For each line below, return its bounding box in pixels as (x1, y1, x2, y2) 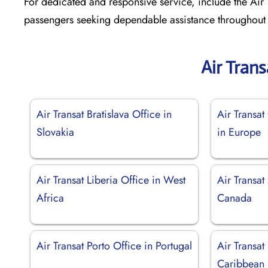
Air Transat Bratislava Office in (36, 106, 172, 122)
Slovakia (36, 124, 74, 140)
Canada (217, 190, 252, 206)
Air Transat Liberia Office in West (36, 172, 185, 188)
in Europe (217, 124, 261, 140)
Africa (36, 190, 64, 206)
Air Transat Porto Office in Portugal (36, 237, 192, 254)
